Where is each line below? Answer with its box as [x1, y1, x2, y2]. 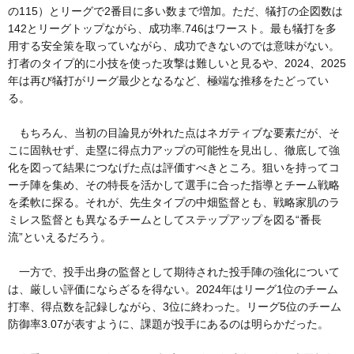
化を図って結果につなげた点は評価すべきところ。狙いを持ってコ [8, 161, 340, 175]
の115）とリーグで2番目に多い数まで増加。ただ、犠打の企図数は [8, 5, 343, 18]
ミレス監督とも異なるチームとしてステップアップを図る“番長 [8, 213, 322, 227]
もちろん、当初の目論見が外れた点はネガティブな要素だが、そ [8, 126, 340, 140]
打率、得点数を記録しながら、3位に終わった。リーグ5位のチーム [8, 300, 341, 314]
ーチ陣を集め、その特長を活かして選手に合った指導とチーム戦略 [8, 179, 340, 192]
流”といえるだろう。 [8, 231, 111, 244]
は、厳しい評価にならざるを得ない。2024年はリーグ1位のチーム [8, 283, 338, 296]
